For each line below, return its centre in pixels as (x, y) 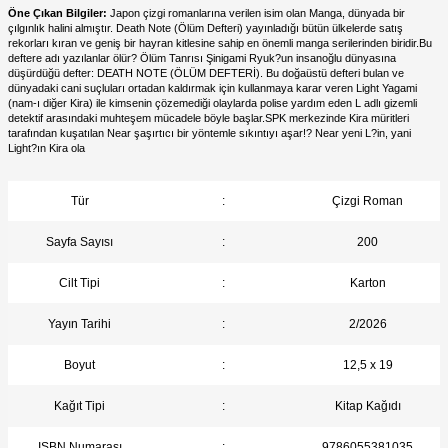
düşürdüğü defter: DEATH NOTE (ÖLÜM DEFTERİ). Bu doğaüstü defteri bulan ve (206, 72)
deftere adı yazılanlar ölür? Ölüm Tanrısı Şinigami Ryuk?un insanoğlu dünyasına (202, 57)
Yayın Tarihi (80, 323)
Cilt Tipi (80, 282)
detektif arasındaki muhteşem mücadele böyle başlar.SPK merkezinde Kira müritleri (208, 117)
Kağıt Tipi (80, 405)
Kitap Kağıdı (367, 405)
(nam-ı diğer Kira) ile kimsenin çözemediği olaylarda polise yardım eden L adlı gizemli (212, 102)
